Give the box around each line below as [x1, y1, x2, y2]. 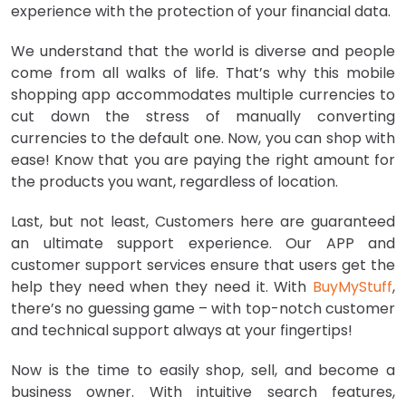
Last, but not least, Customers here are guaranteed [11, 211, 395, 233]
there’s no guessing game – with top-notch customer [11, 298, 395, 320]
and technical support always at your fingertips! [11, 320, 353, 342]
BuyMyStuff [313, 276, 392, 298]
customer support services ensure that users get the [11, 255, 395, 276]
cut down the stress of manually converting [11, 106, 395, 128]
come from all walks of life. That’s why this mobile [11, 63, 395, 84]
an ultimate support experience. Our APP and [11, 233, 395, 255]
